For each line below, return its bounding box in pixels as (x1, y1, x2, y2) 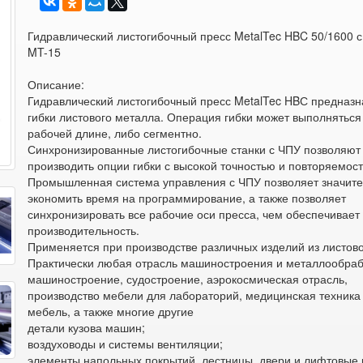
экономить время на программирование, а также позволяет (28, 190, 347, 206)
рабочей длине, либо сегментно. (28, 125, 203, 141)
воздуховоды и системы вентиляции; (28, 335, 224, 352)
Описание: (28, 76, 85, 92)
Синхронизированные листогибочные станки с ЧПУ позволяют (28, 141, 361, 157)
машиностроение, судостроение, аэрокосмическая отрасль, (28, 271, 348, 287)
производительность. (28, 222, 140, 238)
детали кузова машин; (28, 319, 146, 335)
